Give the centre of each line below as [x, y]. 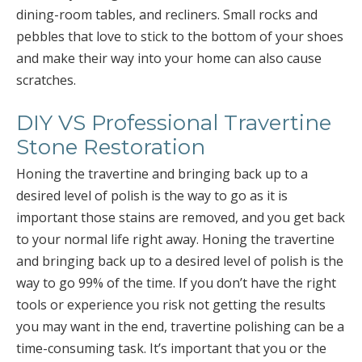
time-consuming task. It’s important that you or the [171, 348]
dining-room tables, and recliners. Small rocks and [167, 15]
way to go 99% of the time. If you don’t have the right [176, 283]
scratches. [46, 80]
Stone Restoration [111, 147]
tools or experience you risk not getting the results [171, 305]
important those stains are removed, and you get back [181, 217]
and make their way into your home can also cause [169, 58]
